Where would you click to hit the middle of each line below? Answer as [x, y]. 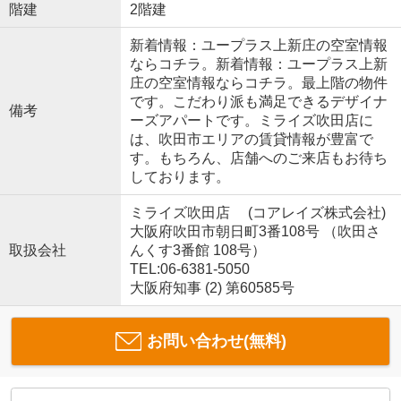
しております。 [179, 176]
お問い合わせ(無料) [216, 341]
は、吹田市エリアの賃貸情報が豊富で [251, 139]
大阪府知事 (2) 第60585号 [212, 287]
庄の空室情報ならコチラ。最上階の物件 [258, 82]
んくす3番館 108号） [197, 250]
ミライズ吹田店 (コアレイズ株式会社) [257, 212]
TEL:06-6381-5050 [189, 269]
